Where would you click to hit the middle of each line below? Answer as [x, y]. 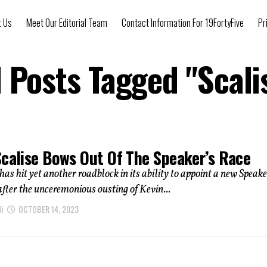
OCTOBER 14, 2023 [49, 209]
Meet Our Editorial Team [67, 23]
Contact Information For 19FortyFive [183, 23]
